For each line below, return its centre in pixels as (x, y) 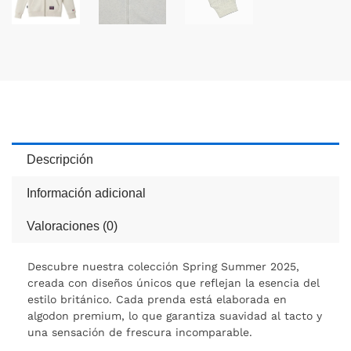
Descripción (60, 160)
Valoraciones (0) (72, 226)
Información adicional (87, 193)
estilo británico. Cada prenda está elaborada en (157, 300)
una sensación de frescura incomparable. (140, 333)
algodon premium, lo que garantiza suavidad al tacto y (175, 316)
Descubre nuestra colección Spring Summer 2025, (163, 267)
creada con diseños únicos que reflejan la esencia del (174, 283)
